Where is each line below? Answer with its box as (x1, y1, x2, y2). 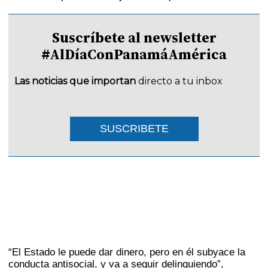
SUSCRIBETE (99, 123, 169, 135)
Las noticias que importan (14, 75, 136, 87)
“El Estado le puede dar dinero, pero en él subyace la (8, 246, 246, 258)
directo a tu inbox (138, 75, 223, 87)
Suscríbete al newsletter (51, 28, 217, 47)
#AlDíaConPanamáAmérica (41, 44, 227, 64)
